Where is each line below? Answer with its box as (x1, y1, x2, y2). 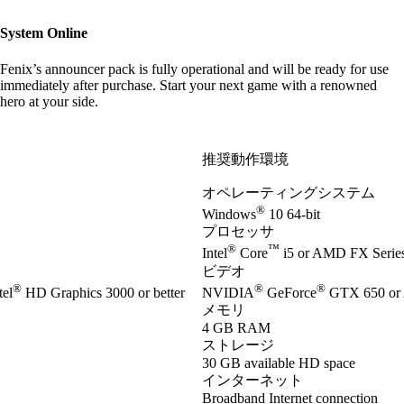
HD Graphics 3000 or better (22, 284, 185, 300)
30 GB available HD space (202, 354, 355, 371)
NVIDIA (202, 284, 254, 300)
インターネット (202, 372, 303, 388)
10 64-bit (265, 207, 320, 223)
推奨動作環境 (202, 151, 289, 167)
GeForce (263, 284, 317, 300)
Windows (202, 207, 256, 223)
